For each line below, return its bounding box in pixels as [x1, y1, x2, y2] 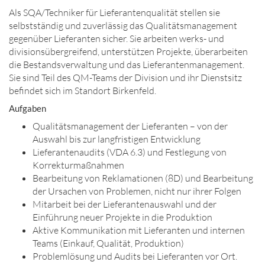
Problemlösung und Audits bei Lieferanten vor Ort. [33, 250, 237, 262]
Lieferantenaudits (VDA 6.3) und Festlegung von [33, 146, 227, 158]
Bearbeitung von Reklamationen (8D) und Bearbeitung [33, 172, 253, 184]
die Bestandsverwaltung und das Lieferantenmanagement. [9, 59, 244, 70]
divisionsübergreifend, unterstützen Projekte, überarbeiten [9, 46, 248, 57]
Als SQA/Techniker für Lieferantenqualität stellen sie [9, 7, 220, 18]
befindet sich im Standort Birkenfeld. [9, 85, 156, 96]
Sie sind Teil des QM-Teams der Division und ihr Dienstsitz [9, 72, 242, 83]
